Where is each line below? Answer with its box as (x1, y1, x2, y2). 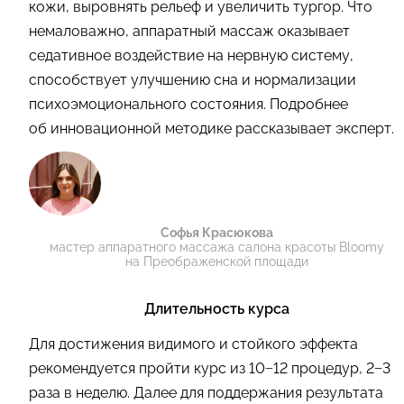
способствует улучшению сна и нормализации (29, 71, 356, 89)
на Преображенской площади (124, 254, 308, 270)
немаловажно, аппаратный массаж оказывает (29, 23, 350, 41)
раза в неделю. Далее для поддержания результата (29, 384, 383, 402)
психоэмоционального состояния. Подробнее (29, 96, 348, 114)
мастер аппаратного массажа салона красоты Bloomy (49, 240, 384, 255)
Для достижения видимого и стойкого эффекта (29, 335, 358, 353)
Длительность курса (143, 300, 289, 318)
